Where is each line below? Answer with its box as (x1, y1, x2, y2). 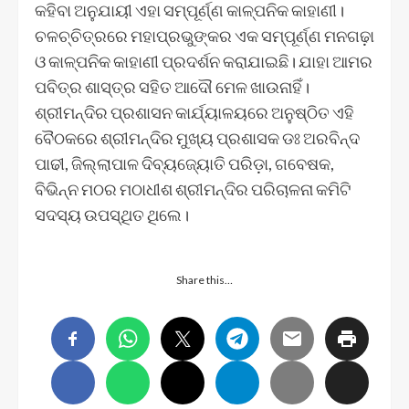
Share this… (176, 272, 233, 287)
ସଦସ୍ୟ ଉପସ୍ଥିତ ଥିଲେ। (35, 204, 189, 225)
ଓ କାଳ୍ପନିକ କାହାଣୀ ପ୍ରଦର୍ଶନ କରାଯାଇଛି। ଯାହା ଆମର (35, 50, 372, 71)
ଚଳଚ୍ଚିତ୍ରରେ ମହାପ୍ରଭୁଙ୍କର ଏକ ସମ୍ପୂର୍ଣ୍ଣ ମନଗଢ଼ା (35, 25, 374, 46)
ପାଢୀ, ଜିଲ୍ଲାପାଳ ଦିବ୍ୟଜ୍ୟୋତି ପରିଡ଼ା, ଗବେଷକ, (35, 152, 334, 173)
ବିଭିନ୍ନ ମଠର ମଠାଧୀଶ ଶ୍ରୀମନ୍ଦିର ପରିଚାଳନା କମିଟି (35, 178, 351, 199)
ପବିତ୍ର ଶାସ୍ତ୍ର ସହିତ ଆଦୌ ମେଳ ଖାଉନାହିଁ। (35, 76, 309, 97)
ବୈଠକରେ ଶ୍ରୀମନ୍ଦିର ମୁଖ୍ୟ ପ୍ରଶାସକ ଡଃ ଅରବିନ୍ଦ (35, 127, 360, 148)
